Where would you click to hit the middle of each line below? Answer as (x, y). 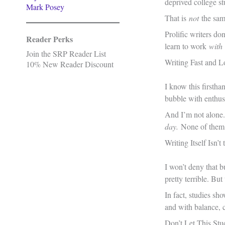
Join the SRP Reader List (66, 53)
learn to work (187, 46)
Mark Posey (45, 7)
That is (177, 18)
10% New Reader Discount (70, 64)
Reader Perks (49, 39)
